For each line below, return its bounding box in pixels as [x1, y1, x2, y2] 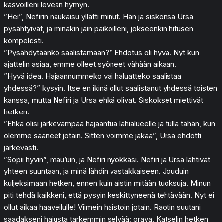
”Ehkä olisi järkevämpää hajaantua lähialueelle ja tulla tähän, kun [4, 118, 215, 128]
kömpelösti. [4, 35, 44, 45]
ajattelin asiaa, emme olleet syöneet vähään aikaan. [4, 59, 176, 69]
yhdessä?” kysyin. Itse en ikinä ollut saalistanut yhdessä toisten [4, 83, 217, 93]
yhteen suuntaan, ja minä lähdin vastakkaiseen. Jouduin [4, 166, 189, 176]
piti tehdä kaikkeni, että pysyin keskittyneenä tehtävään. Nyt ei [4, 190, 214, 200]
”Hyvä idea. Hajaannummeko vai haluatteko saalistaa [4, 71, 181, 81]
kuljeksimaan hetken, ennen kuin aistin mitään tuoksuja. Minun [4, 178, 211, 188]
